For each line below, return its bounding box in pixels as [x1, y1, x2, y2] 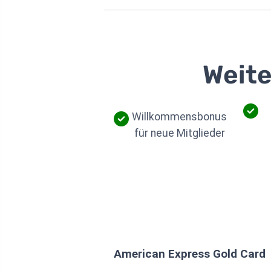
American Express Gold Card [114, 246, 266, 261]
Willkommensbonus [132, 111, 227, 123]
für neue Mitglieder [134, 127, 225, 140]
